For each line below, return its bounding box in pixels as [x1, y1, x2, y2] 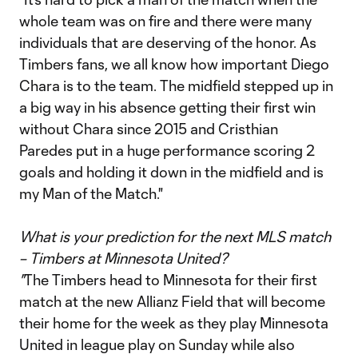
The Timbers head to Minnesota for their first [24, 271, 317, 288]
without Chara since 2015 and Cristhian [19, 120, 278, 137]
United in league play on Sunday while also [19, 336, 295, 353]
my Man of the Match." [19, 185, 163, 202]
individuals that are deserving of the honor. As [19, 34, 316, 51]
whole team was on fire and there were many [19, 12, 312, 30]
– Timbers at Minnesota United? [19, 249, 229, 267]
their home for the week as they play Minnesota [19, 314, 328, 332]
